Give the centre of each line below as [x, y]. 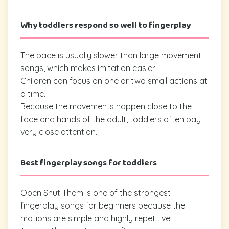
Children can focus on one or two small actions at [114, 81]
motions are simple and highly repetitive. [96, 218]
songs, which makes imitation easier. [88, 68]
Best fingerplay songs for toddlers [89, 163]
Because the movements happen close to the [106, 106]
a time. [33, 93]
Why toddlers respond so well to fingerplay [106, 25]
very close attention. [59, 132]
